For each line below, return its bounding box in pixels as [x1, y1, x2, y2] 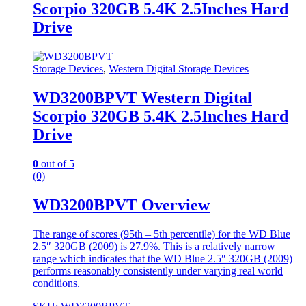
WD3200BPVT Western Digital [33, 89, 252, 107]
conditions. [33, 277, 80, 289]
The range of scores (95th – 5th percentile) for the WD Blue [33, 227, 290, 240]
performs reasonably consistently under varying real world [33, 264, 283, 277]
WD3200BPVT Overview [33, 195, 210, 214]
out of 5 [38, 157, 74, 169]
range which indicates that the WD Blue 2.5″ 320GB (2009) [33, 252, 292, 264]
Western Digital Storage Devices [109, 63, 249, 75]
